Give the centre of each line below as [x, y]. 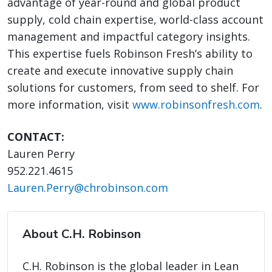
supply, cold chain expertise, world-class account [135, 20]
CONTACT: [36, 137]
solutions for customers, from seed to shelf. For [133, 88]
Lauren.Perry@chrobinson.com [88, 188]
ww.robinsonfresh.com [200, 105]
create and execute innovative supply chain [120, 71]
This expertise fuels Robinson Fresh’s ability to [130, 54]
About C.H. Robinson [82, 234]
